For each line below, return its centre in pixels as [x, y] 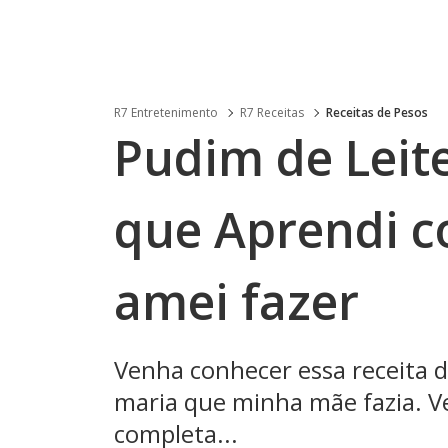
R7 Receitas [272, 112]
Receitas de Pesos [377, 112]
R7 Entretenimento [166, 112]
